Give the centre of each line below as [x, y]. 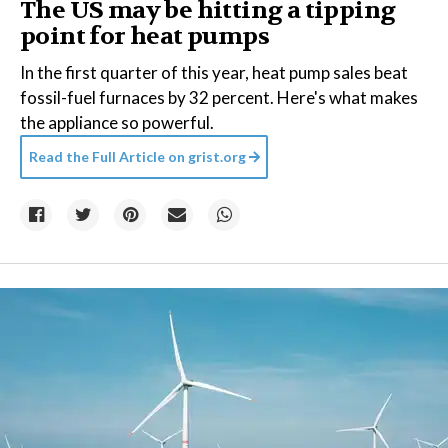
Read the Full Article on [107, 156]
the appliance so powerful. [117, 122]
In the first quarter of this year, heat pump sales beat [214, 72]
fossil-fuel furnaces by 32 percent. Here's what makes [219, 97]
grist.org [217, 156]
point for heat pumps [144, 36]
